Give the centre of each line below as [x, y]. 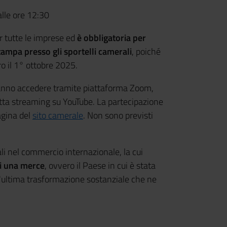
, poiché [146, 51]
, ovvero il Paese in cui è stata [100, 165]
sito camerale [58, 115]
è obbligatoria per [111, 38]
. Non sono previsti [118, 115]
